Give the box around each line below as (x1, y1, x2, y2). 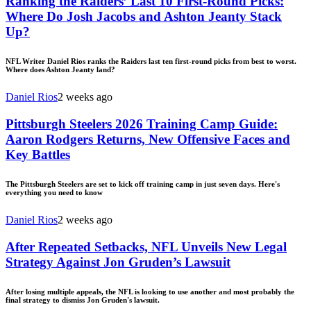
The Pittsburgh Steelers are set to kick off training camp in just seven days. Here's (6, 179, 280, 188)
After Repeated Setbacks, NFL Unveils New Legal (6, 239, 287, 254)
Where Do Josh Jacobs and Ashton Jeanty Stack (6, 9, 282, 24)
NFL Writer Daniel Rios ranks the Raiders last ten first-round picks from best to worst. (6, 57, 296, 66)
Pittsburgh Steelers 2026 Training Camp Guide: (6, 116, 278, 131)
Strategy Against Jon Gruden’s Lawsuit (6, 254, 230, 269)
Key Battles (6, 146, 70, 162)
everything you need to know (6, 187, 103, 196)
